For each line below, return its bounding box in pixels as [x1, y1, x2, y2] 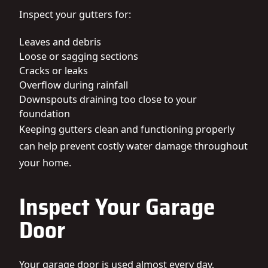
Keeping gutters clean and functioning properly [19, 123, 234, 136]
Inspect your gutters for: [19, 8, 131, 21]
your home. [19, 156, 71, 169]
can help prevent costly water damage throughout [19, 139, 248, 153]
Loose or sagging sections [19, 50, 138, 63]
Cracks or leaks [19, 64, 88, 77]
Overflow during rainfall [19, 78, 128, 92]
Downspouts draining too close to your [19, 93, 197, 106]
